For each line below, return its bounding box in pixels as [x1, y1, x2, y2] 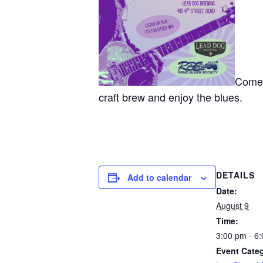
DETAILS [216, 169, 255, 181]
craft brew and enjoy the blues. [99, 89, 242, 104]
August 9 [216, 200, 249, 211]
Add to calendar [127, 171, 191, 183]
